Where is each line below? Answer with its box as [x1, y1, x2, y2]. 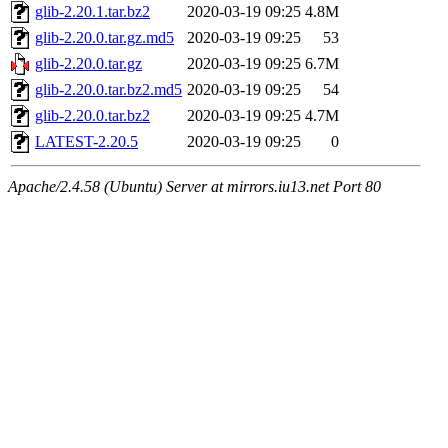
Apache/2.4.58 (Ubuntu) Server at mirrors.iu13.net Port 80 [8, 178, 381, 196]
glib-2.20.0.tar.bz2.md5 [35, 81, 182, 99]
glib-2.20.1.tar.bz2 [35, 3, 150, 21]
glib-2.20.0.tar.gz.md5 [35, 29, 174, 47]
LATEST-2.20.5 [35, 133, 138, 151]
